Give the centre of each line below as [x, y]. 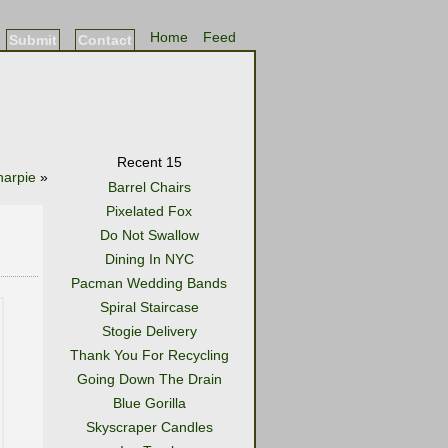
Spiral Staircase [149, 307]
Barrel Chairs [149, 187]
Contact [105, 40]
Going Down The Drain [149, 379]
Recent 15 [149, 162]
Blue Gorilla [149, 403]
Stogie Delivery [149, 331]
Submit [33, 40]
